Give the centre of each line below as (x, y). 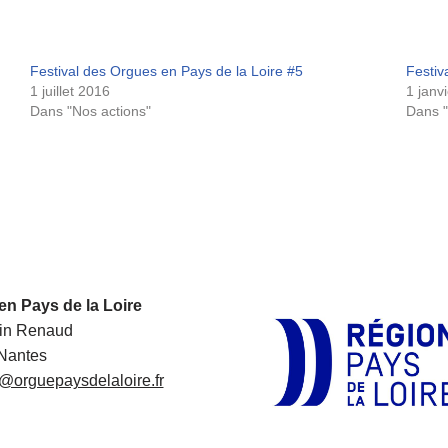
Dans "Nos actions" (91, 111)
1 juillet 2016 (70, 91)
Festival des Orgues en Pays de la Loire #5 (167, 71)
